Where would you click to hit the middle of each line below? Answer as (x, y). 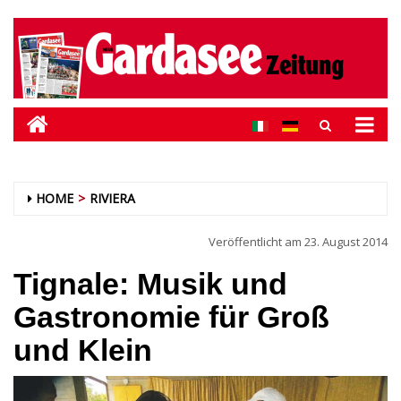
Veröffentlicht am (256, 242)
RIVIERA (112, 198)
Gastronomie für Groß (171, 317)
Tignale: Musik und (150, 284)
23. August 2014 (346, 242)
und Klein (83, 350)
